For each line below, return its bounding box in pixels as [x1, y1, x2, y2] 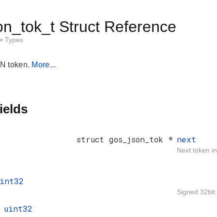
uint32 [4, 203, 32, 214]
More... [31, 61, 56, 69]
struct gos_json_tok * [77, 134, 173, 145]
